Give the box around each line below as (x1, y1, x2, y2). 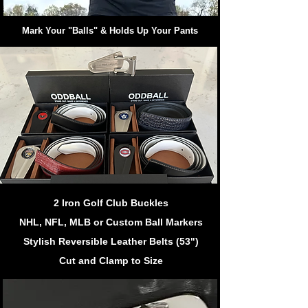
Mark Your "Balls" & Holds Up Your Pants (22, 25, 198, 36)
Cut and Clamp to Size (58, 255, 163, 266)
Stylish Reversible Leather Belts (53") (23, 236, 199, 247)
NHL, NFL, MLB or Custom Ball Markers (19, 217, 203, 228)
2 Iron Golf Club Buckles (53, 197, 168, 208)
